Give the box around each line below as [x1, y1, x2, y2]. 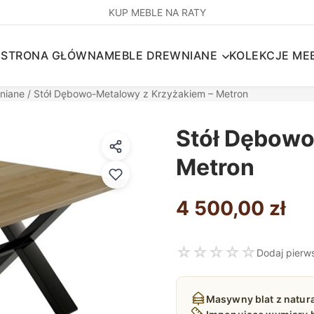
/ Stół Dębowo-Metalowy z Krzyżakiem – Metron [25, 88, 248, 100]
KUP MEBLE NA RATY [108, 6, 206, 18]
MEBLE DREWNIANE [104, 48, 218, 62]
